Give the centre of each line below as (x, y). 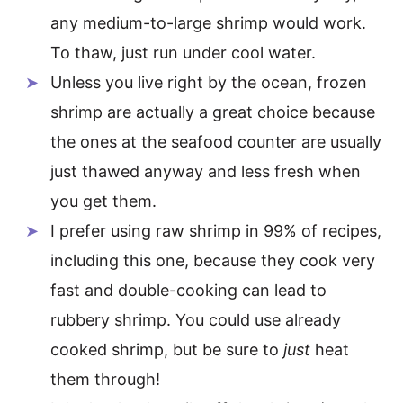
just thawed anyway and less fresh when (206, 171)
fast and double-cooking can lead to (188, 290)
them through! (105, 379)
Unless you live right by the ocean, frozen (209, 82)
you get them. (103, 201)
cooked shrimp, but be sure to (167, 349)
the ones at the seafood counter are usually (216, 141)
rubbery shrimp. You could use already (196, 319)
